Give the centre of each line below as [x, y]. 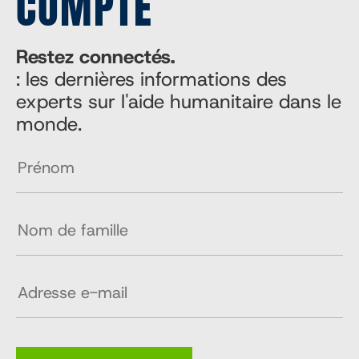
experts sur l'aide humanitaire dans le [179, 102]
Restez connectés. [95, 57]
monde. [49, 124]
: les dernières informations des [151, 79]
